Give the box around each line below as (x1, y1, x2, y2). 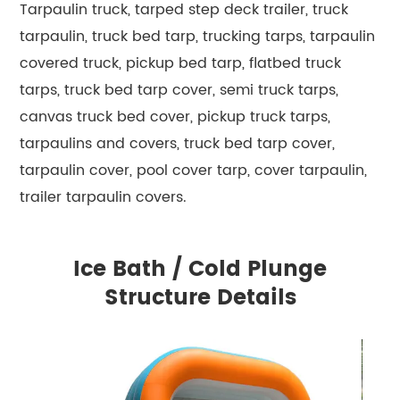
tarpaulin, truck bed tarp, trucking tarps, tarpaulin (20, 25, 376, 49)
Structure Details (104, 280, 296, 317)
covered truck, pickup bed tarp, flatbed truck (20, 52, 342, 76)
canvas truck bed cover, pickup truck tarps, (20, 105, 331, 129)
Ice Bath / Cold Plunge (73, 252, 327, 288)
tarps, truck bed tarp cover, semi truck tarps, (20, 79, 339, 103)
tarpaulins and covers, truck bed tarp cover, (20, 132, 336, 156)
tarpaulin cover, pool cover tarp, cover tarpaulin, (20, 159, 368, 183)
